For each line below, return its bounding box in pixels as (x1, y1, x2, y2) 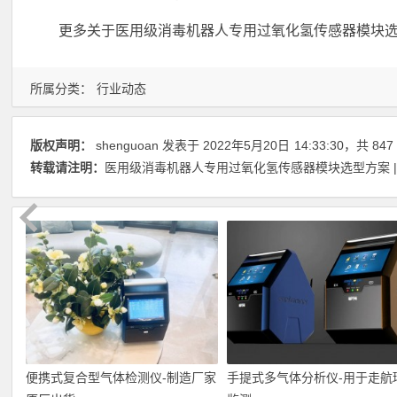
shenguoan (96, 138, 160, 152)
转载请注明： (30, 160, 105, 175)
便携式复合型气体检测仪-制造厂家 (26, 370, 217, 385)
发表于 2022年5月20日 (159, 138, 291, 152)
